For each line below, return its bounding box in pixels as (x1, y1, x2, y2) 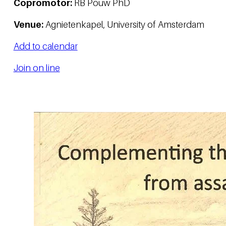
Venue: (13, 19, 43, 30)
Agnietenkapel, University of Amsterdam (43, 19, 204, 30)
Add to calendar (13, 40, 78, 51)
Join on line (13, 62, 60, 73)
